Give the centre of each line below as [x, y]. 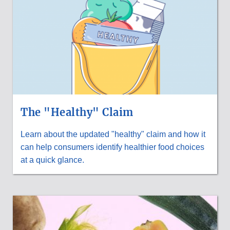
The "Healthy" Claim [77, 112]
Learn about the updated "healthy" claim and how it [113, 135]
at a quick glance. [52, 160]
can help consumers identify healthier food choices [112, 147]
